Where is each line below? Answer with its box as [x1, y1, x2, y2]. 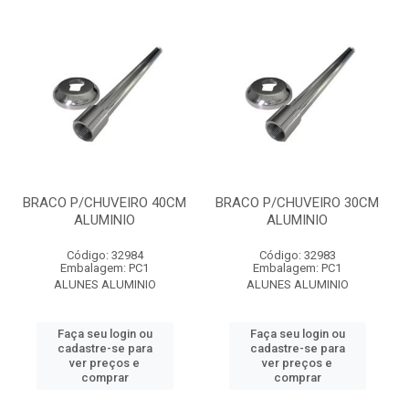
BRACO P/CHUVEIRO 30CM [215, 194, 379, 211]
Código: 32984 [66, 248, 143, 262]
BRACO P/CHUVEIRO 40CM [23, 194, 186, 211]
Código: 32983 [258, 248, 336, 262]
